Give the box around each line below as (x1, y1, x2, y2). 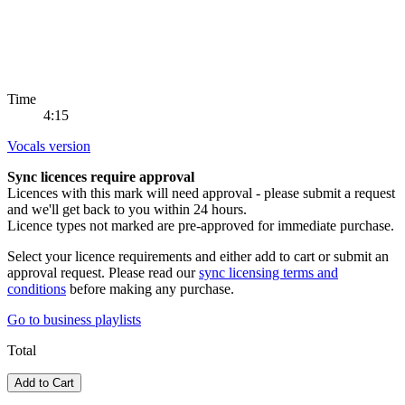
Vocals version (7, 137, 90, 154)
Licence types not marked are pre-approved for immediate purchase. (7, 217, 394, 233)
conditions (7, 280, 66, 297)
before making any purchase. (66, 280, 234, 297)
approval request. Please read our (7, 264, 199, 280)
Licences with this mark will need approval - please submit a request (7, 184, 395, 201)
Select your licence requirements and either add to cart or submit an (7, 248, 389, 264)
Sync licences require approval (7, 168, 194, 184)
